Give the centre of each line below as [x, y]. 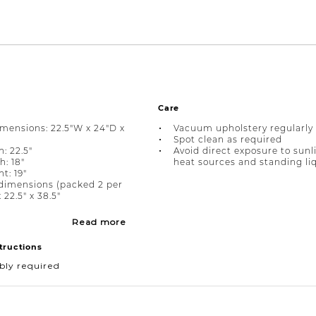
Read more [99, 221]
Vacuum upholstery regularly [243, 128]
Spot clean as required [228, 139]
